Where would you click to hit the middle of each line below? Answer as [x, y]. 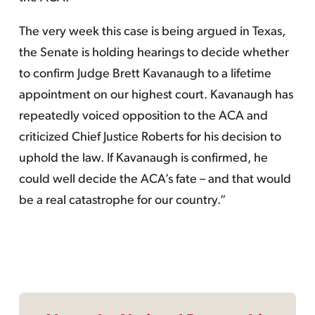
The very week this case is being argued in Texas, [152, 32]
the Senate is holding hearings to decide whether [154, 53]
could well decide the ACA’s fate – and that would [155, 180]
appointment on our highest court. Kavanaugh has [156, 95]
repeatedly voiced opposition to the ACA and [143, 116]
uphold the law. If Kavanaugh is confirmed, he [143, 159]
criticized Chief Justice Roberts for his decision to [150, 137]
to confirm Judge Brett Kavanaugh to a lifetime [145, 74]
